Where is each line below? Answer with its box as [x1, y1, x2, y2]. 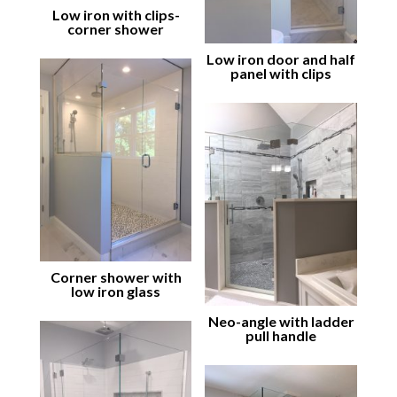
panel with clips [230, 65, 332, 82]
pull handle [245, 326, 317, 344]
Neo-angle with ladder [207, 312, 354, 330]
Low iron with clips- [51, 6, 180, 24]
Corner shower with [50, 269, 182, 286]
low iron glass [71, 283, 161, 300]
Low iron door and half [206, 51, 356, 68]
